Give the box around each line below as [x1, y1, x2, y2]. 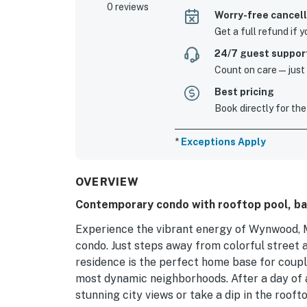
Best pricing [214, 86, 274, 97]
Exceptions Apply [180, 136, 266, 147]
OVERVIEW [75, 175, 140, 188]
